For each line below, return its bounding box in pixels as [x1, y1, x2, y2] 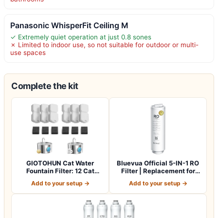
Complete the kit [11, 80, 78, 91]
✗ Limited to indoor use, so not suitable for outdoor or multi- [10, 40, 199, 49]
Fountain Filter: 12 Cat [26, 166, 94, 175]
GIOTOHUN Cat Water [26, 159, 94, 167]
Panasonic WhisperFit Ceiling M [10, 20, 128, 30]
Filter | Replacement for [121, 166, 195, 175]
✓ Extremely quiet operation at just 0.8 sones [10, 33, 151, 41]
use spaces [10, 48, 46, 56]
